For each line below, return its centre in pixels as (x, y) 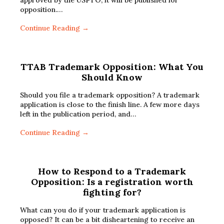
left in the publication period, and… (78, 114)
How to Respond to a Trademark (112, 171)
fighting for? (112, 192)
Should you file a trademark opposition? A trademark (110, 95)
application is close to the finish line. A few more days (110, 104)
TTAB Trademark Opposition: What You (112, 67)
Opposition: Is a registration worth (112, 182)
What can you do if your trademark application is (103, 210)
